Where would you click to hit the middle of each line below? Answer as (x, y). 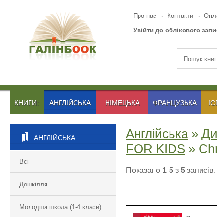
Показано (144, 170)
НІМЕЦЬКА (122, 103)
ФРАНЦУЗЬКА (175, 103)
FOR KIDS (155, 149)
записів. (200, 170)
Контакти (180, 16)
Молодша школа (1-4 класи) (60, 207)
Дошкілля (33, 184)
